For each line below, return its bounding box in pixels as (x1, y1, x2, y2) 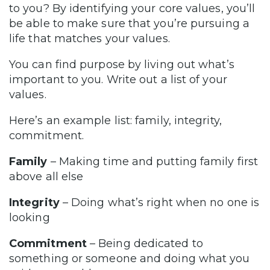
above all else (9, 170, 84, 184)
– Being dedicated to (86, 237, 203, 251)
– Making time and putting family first (47, 155, 259, 169)
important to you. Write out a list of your (9, 73, 227, 87)
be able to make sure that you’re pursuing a (9, 17, 250, 31)
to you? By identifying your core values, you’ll (9, 2, 256, 16)
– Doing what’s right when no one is (59, 196, 260, 210)
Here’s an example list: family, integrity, (9, 114, 222, 128)
